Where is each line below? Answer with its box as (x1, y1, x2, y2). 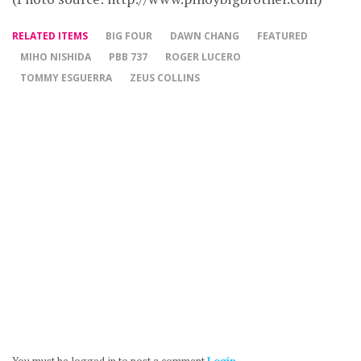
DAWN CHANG (170, 29, 239, 43)
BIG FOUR (106, 29, 152, 43)
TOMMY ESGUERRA (20, 71, 112, 85)
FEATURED (257, 29, 308, 43)
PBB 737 (109, 50, 147, 64)
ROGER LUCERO (165, 50, 241, 64)
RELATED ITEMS (12, 29, 88, 43)
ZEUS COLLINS (130, 71, 200, 85)
